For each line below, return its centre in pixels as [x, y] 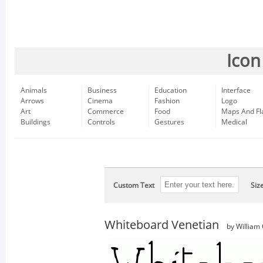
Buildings [36, 122]
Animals [34, 90]
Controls [101, 122]
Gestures [169, 122]
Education [171, 90]
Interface [236, 90]
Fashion [167, 101]
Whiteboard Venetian [162, 225]
